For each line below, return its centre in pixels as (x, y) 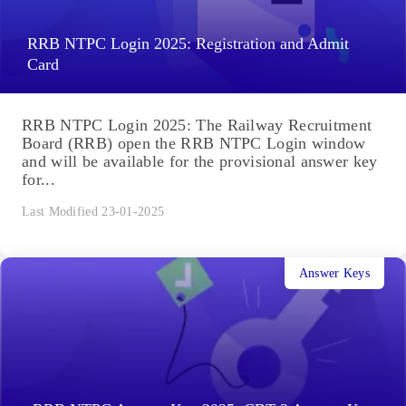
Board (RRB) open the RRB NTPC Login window (194, 144)
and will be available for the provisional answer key (200, 162)
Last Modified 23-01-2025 (93, 212)
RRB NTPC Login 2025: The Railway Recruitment (197, 126)
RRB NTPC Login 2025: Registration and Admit (188, 44)
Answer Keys (334, 273)
